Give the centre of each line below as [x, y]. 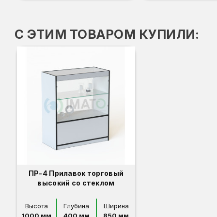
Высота [36, 206]
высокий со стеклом [76, 183]
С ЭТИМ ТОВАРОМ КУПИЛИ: [107, 34]
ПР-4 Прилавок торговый [76, 173]
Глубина [77, 206]
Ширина [116, 206]
